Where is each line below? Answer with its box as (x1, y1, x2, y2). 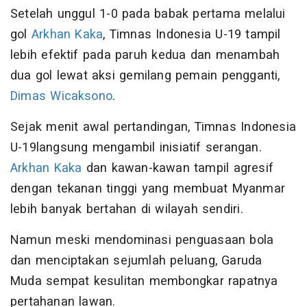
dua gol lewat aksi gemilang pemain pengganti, (10, 66, 280, 85)
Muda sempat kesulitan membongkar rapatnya (10, 271, 278, 291)
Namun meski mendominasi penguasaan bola (10, 230, 274, 249)
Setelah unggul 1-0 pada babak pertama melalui (10, 4, 286, 23)
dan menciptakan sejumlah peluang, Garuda (10, 251, 262, 270)
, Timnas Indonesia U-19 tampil (103, 25, 281, 44)
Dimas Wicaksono (10, 86, 113, 106)
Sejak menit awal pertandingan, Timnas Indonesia (10, 117, 296, 136)
